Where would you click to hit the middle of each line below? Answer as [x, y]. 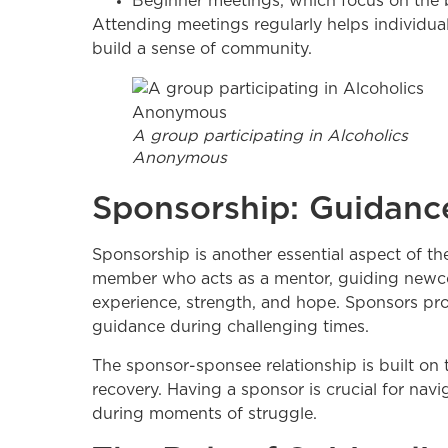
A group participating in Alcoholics [270, 136]
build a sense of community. [202, 49]
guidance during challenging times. [230, 327]
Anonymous [179, 158]
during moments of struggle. [204, 413]
